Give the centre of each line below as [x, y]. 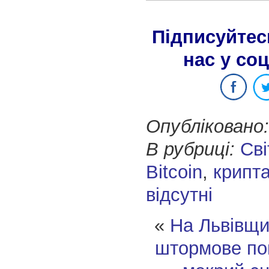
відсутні [179, 195]
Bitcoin [174, 172]
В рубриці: [190, 150]
